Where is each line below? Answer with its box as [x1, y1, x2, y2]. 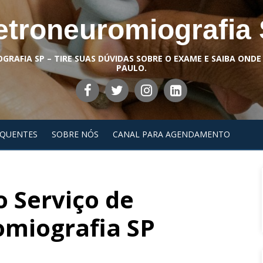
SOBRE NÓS [52, 129, 99, 140]
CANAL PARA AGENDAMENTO [113, 129, 230, 140]
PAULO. [116, 62, 147, 73]
